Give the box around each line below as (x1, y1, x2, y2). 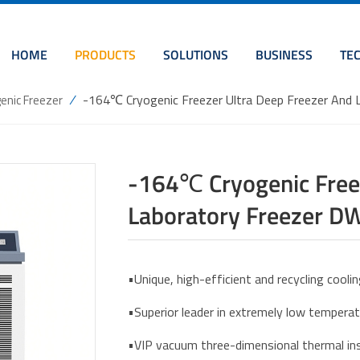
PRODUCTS (74, 45, 136, 64)
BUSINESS (255, 45, 313, 64)
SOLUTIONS (162, 45, 228, 64)
